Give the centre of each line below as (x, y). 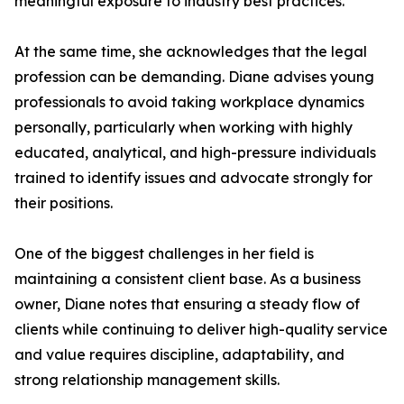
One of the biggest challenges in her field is (164, 253)
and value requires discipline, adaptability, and (179, 354)
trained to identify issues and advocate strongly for (193, 178)
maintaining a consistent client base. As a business (188, 279)
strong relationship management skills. (147, 380)
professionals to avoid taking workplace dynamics (189, 102)
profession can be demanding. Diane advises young (194, 77)
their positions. (64, 203)
